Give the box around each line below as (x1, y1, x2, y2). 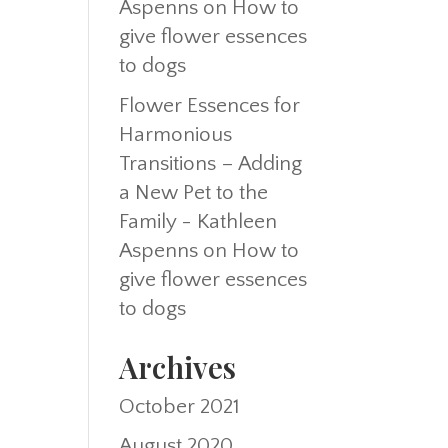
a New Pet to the (119, 180, 269, 204)
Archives (119, 347, 237, 386)
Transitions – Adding (119, 151, 303, 175)
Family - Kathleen (119, 209, 278, 233)
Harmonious (119, 122, 233, 146)
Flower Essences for (119, 93, 301, 117)
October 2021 (119, 394, 241, 418)
